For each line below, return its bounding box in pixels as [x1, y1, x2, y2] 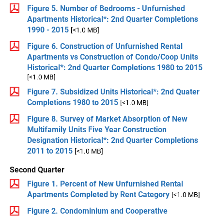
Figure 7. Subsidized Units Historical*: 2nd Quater [27, 87, 200, 96]
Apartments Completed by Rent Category [27, 189, 170, 199]
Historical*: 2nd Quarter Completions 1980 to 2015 [27, 62, 202, 72]
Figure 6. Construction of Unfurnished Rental [27, 41, 183, 51]
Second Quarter [10, 165, 64, 174]
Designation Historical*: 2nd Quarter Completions [27, 135, 198, 145]
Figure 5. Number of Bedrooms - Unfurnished [27, 3, 185, 13]
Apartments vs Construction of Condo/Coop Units [27, 52, 198, 62]
